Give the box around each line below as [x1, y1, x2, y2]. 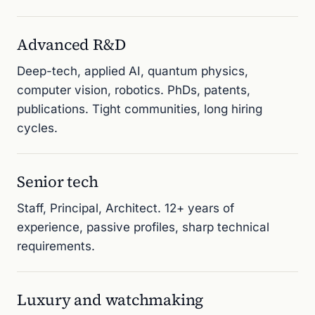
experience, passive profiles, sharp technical [17, 220, 269, 234]
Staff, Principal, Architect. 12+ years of [17, 201, 234, 215]
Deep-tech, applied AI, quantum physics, [17, 64, 248, 78]
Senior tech [17, 171, 98, 192]
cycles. [17, 121, 58, 135]
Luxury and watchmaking [17, 289, 204, 310]
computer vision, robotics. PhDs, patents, [17, 83, 250, 97]
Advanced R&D [17, 34, 126, 55]
